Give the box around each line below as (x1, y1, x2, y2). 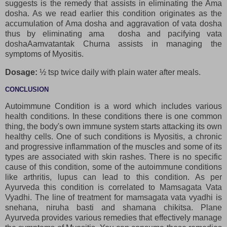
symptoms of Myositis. (5, 50, 84, 59)
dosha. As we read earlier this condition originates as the (5, 9, 222, 18)
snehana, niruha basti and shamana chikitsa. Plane (5, 203, 222, 212)
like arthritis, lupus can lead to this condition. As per (5, 172, 222, 181)
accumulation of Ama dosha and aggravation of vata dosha (5, 19, 222, 28)
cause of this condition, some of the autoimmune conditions (5, 162, 222, 171)
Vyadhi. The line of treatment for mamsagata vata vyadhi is (5, 193, 222, 202)
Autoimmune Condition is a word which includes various (5, 101, 222, 110)
